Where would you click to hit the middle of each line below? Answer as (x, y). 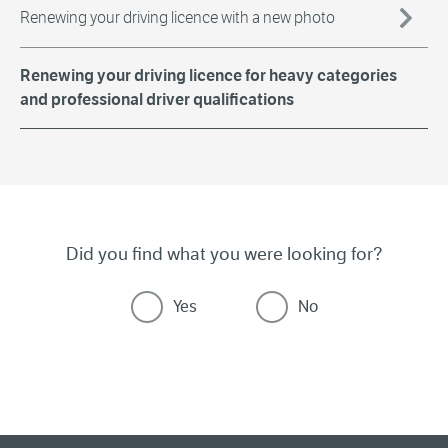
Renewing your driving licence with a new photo (177, 18)
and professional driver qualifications (157, 100)
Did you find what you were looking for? (224, 254)
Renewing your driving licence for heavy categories (208, 76)
